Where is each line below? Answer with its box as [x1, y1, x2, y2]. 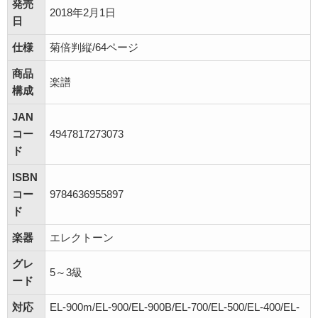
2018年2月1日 [50, 6, 116, 18]
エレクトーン [50, 231, 114, 243]
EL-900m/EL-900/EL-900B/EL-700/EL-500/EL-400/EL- [50, 301, 300, 313]
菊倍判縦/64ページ [50, 41, 138, 53]
